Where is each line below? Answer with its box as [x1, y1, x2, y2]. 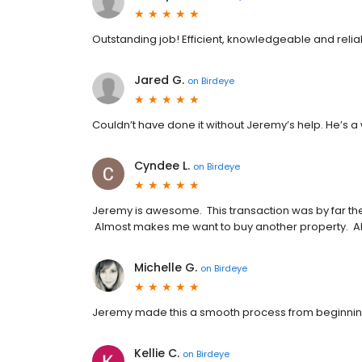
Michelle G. [134, 259, 197, 276]
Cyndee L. [134, 158, 190, 175]
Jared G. [134, 72, 184, 89]
